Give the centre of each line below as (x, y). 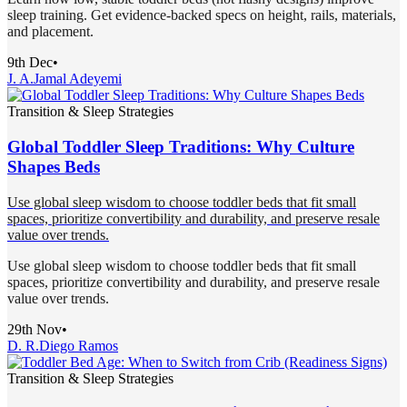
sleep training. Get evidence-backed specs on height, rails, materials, (202, 15)
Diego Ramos (79, 345)
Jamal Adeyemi (78, 79)
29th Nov (35, 329)
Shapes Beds (54, 166)
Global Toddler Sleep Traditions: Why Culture (181, 146)
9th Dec (30, 63)
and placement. (50, 32)
